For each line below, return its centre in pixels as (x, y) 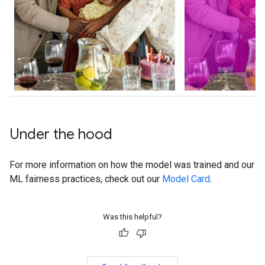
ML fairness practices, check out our (86, 179)
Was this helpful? (132, 216)
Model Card (186, 179)
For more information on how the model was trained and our (132, 164)
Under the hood (61, 134)
